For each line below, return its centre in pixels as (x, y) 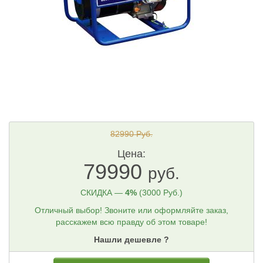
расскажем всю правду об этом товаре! (131, 222)
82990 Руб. (131, 134)
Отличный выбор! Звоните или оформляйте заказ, (131, 210)
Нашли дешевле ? (131, 240)
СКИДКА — (103, 193)
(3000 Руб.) (161, 193)
